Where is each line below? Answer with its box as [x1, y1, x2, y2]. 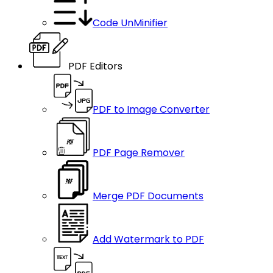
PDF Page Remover [93, 146, 185, 160]
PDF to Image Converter [93, 102, 210, 116]
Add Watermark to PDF [93, 232, 204, 246]
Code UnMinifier [93, 16, 168, 30]
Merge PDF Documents [93, 189, 204, 203]
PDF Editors [68, 59, 122, 73]
